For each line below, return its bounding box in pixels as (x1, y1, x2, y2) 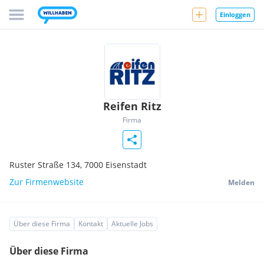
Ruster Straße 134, (9, 159, 84, 170)
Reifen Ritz (103, 99, 161, 113)
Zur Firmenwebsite (9, 176, 84, 187)
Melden (228, 177, 255, 187)
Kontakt (78, 219, 103, 229)
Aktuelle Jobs (111, 219, 153, 229)
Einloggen (220, 9, 250, 19)
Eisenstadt (105, 159, 147, 170)
